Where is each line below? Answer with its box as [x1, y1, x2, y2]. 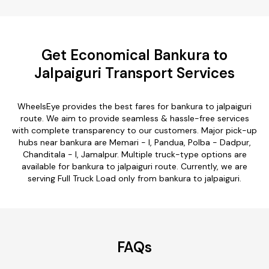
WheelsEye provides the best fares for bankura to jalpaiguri [17, 100, 252, 112]
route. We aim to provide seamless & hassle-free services [20, 112, 249, 124]
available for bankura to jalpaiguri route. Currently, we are [22, 160, 247, 172]
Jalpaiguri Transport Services [34, 63, 235, 82]
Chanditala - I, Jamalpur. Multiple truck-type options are [22, 148, 247, 160]
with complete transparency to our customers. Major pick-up [12, 124, 257, 136]
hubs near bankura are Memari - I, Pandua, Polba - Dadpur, [18, 136, 251, 148]
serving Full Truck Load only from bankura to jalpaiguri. [28, 172, 241, 184]
